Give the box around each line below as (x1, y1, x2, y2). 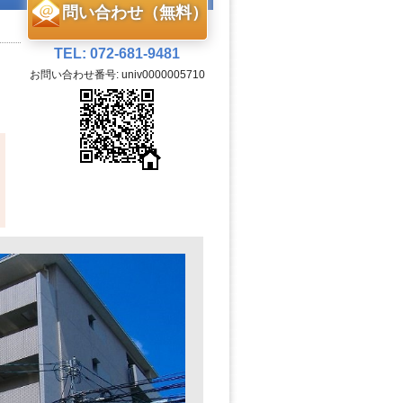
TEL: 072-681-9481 (54, 46, 180, 61)
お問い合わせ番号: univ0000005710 (29, 68, 205, 81)
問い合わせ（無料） (62, 4, 208, 22)
